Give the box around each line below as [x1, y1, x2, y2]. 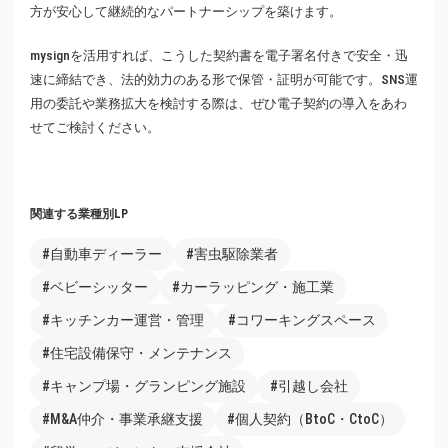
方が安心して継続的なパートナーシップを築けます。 [30, 4, 342, 19]
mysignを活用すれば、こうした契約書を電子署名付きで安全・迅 [30, 48, 408, 63]
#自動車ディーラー [42, 246, 162, 262]
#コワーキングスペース [228, 312, 376, 328]
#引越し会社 [270, 378, 348, 394]
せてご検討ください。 [30, 120, 160, 135]
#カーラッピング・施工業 [172, 279, 334, 295]
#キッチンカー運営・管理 [42, 312, 204, 328]
